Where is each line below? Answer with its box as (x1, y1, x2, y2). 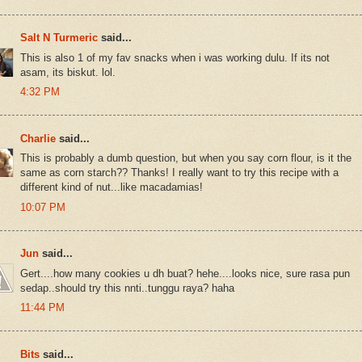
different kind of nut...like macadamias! (20, 181, 203, 194)
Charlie (20, 132, 59, 145)
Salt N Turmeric (20, 32, 98, 44)
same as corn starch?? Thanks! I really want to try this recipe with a (20, 166, 339, 179)
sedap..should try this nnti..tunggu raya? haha (20, 281, 234, 294)
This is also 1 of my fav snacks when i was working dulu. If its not (20, 51, 330, 64)
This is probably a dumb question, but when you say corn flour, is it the (20, 152, 351, 165)
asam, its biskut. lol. (20, 65, 116, 78)
